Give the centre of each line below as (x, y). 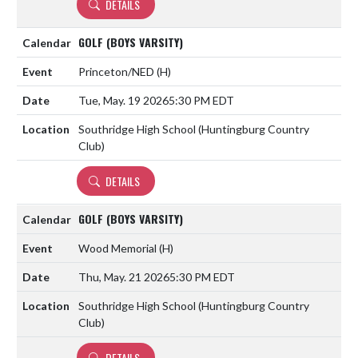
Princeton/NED (117, 71)
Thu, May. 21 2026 (124, 276)
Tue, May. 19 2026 (123, 100)
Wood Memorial (119, 248)
